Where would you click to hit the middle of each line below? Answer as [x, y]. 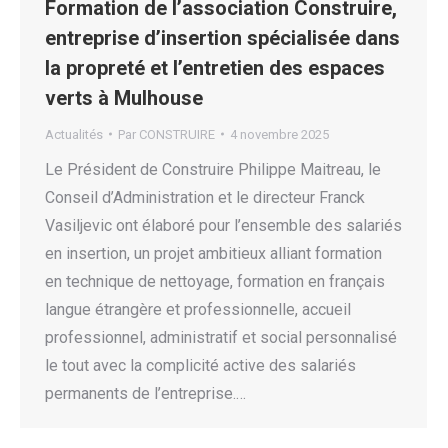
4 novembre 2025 [279, 134]
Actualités [74, 134]
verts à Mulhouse [124, 97]
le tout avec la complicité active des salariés [200, 365]
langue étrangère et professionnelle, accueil [198, 309]
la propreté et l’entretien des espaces [215, 67]
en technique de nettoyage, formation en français [215, 281]
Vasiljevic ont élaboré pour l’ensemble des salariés [223, 225]
